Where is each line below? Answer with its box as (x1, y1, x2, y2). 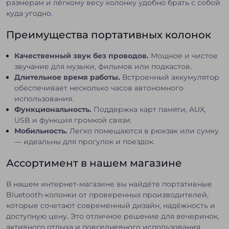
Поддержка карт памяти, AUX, (91, 104, 206, 114)
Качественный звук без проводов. (14, 51, 149, 60)
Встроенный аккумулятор (120, 72, 219, 82)
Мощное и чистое (149, 51, 218, 60)
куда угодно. (6, 8, 53, 18)
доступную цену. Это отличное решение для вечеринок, (6, 211, 219, 221)
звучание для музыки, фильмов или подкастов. (14, 61, 192, 71)
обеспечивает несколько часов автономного (14, 83, 184, 93)
